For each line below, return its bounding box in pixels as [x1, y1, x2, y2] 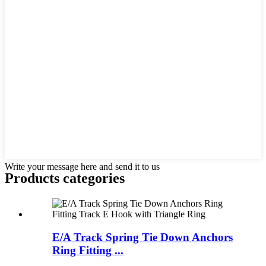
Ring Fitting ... [52, 244, 123, 257]
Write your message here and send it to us [5, 161, 160, 172]
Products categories [5, 170, 125, 186]
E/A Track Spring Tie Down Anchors [52, 231, 233, 244]
